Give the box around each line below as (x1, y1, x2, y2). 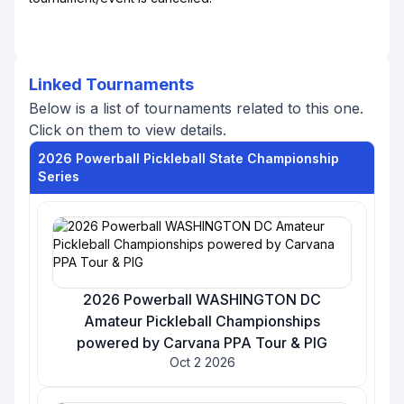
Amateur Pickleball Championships (84, 312, 320, 330)
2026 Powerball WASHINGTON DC (83, 290, 321, 308)
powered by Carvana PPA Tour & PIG (77, 334, 327, 352)
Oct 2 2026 (169, 354, 235, 370)
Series (38, 169, 79, 184)
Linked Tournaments (29, 75, 194, 94)
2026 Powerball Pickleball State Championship (38, 151, 339, 166)
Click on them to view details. (29, 121, 226, 139)
